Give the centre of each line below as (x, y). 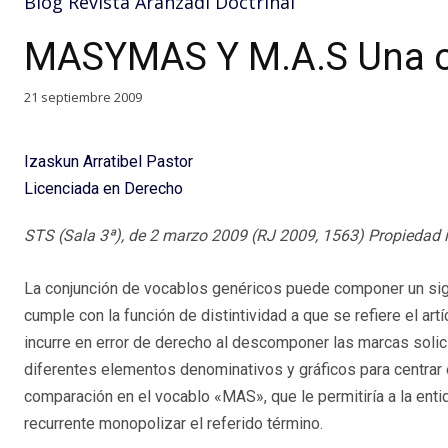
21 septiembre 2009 (83, 96)
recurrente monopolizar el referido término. (173, 423)
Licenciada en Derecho (103, 188)
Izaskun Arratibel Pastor (108, 161)
